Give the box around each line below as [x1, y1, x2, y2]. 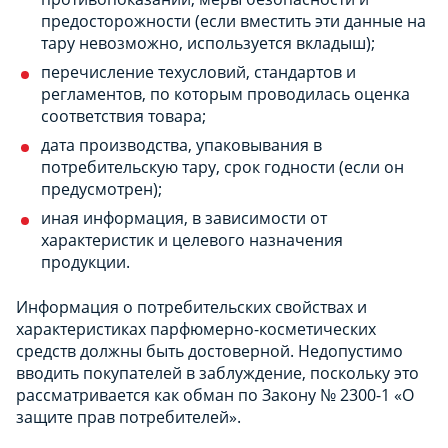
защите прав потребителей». [16, 405, 241, 428]
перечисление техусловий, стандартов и [41, 60, 356, 83]
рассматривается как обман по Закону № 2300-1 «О [16, 383, 414, 406]
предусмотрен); [41, 177, 162, 200]
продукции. [41, 250, 130, 273]
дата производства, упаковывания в [41, 133, 322, 156]
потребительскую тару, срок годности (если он [41, 155, 404, 178]
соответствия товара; [41, 104, 206, 127]
